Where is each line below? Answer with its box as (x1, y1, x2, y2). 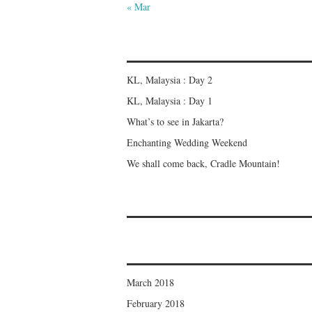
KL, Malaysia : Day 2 (127, 73, 212, 87)
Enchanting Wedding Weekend (127, 136, 247, 150)
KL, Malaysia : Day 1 (127, 94, 212, 108)
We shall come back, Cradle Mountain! (127, 157, 280, 171)
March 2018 (127, 276, 174, 290)
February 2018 (127, 297, 185, 311)
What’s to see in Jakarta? (127, 115, 224, 129)
